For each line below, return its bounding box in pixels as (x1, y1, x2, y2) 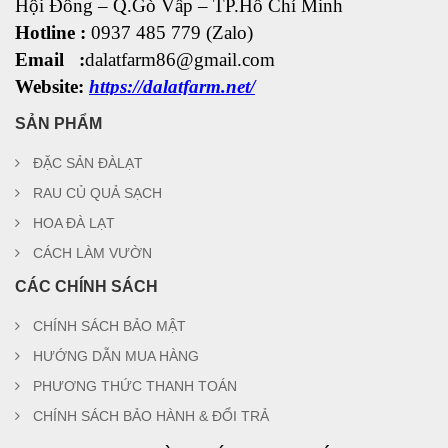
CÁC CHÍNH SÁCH (15, 278, 158, 295)
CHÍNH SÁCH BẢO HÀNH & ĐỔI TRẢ (33, 408, 269, 424)
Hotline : (15, 22, 91, 43)
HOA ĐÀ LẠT (33, 215, 115, 231)
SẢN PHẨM (15, 115, 102, 132)
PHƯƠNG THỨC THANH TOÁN (33, 378, 237, 394)
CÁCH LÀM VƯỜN (33, 245, 152, 261)
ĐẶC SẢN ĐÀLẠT (33, 155, 143, 171)
